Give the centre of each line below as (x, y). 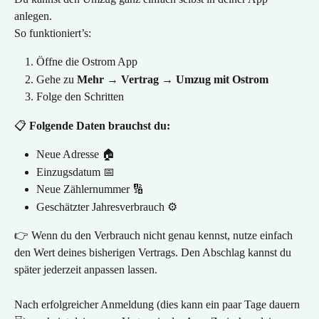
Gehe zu (57, 79)
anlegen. (33, 16)
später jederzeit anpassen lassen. (86, 270)
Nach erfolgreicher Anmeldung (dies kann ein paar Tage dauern (158, 304)
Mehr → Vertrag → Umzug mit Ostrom (173, 79)
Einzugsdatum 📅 (75, 172)
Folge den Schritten (80, 97)
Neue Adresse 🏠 (75, 155)
